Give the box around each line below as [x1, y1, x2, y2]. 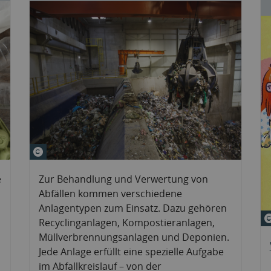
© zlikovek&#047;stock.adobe [46, 143, 180, 157]
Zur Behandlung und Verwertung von [39, 172, 209, 186]
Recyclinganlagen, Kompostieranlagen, [39, 215, 215, 229]
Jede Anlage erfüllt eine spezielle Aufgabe [39, 244, 224, 258]
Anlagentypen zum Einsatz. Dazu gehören [39, 201, 227, 215]
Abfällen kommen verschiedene [39, 186, 183, 200]
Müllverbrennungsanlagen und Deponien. [39, 230, 230, 244]
